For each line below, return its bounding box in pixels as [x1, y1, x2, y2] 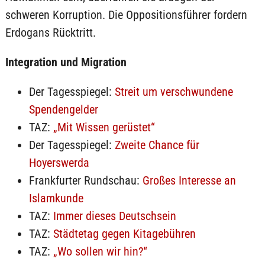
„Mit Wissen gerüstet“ [53, 120, 155, 134]
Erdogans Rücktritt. [5, 25, 96, 40]
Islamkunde [28, 191, 83, 205]
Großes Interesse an [142, 173, 236, 188]
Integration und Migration [5, 55, 127, 69]
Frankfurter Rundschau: [28, 173, 143, 188]
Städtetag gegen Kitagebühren [53, 227, 196, 241]
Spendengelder [28, 102, 98, 117]
